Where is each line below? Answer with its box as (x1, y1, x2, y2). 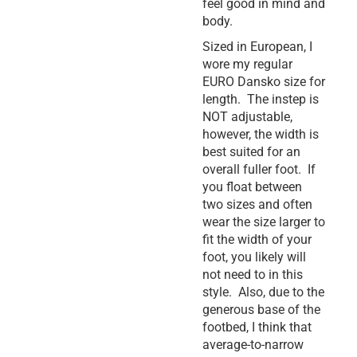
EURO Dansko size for (202, 74, 325, 90)
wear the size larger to (202, 214, 325, 230)
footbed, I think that (202, 320, 312, 335)
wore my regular (202, 57, 292, 73)
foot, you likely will (202, 249, 306, 265)
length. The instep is (202, 92, 319, 108)
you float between (202, 179, 302, 195)
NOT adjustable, (202, 109, 296, 125)
